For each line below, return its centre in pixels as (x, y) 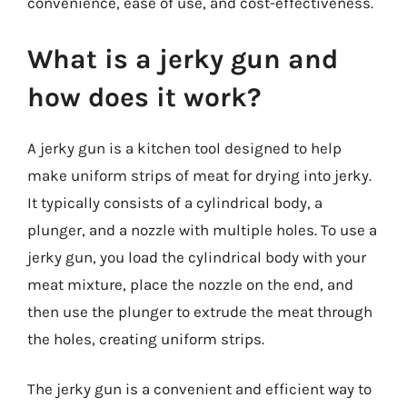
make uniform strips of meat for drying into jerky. (199, 175)
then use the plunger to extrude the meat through (200, 311)
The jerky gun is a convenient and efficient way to (199, 389)
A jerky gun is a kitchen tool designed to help (184, 148)
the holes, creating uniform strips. (146, 338)
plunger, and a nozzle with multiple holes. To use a (202, 229)
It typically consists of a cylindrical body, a (175, 202)
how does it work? (144, 97)
